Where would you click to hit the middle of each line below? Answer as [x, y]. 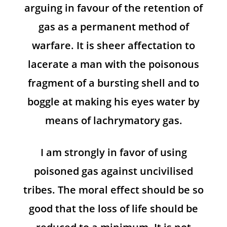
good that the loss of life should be [113, 209]
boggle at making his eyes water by [113, 102]
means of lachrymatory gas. [113, 121]
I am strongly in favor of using [113, 153]
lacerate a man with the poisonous [113, 64]
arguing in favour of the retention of [113, 8]
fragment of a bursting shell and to [113, 83]
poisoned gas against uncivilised [113, 171]
